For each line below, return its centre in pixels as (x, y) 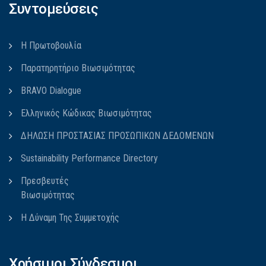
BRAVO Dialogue (51, 90)
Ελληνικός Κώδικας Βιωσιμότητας (86, 113)
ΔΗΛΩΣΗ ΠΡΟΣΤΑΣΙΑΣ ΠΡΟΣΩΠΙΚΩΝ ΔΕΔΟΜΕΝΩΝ (117, 135)
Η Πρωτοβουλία (51, 45)
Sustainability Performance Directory (89, 158)
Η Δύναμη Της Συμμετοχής (70, 217)
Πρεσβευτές (45, 180)
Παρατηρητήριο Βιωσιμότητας (78, 68)
